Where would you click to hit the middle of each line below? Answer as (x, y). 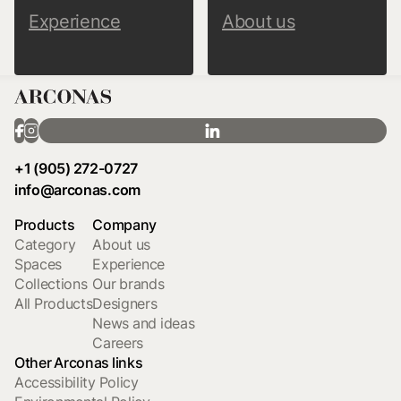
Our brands (128, 284)
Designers (125, 303)
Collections (51, 284)
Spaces (38, 264)
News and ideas (144, 323)
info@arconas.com (77, 190)
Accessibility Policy (77, 382)
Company (125, 225)
